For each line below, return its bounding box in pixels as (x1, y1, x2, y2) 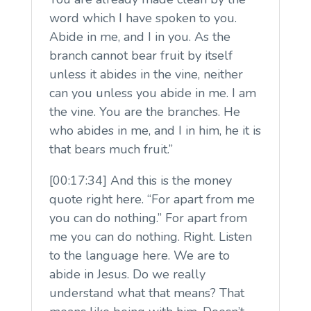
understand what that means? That (49, 284, 244, 301)
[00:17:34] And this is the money (49, 171, 232, 189)
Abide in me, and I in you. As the (49, 28, 230, 45)
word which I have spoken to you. (49, 9, 237, 26)
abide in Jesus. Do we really (49, 265, 205, 283)
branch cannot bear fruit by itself (49, 47, 233, 64)
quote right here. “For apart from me (49, 190, 255, 208)
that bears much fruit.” (49, 140, 173, 158)
